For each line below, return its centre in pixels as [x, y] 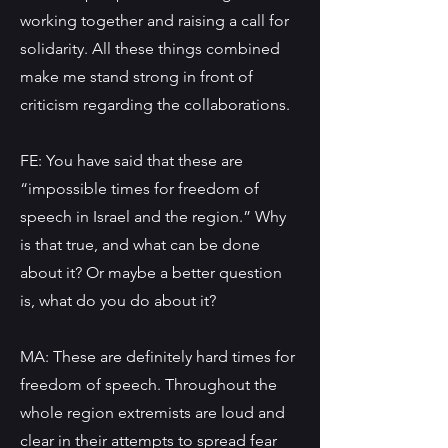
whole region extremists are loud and [152, 412]
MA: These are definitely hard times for [157, 356]
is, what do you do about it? [118, 300]
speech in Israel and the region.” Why [153, 216]
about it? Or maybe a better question [151, 272]
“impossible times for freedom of [139, 188]
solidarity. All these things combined [150, 48]
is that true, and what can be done [140, 244]
